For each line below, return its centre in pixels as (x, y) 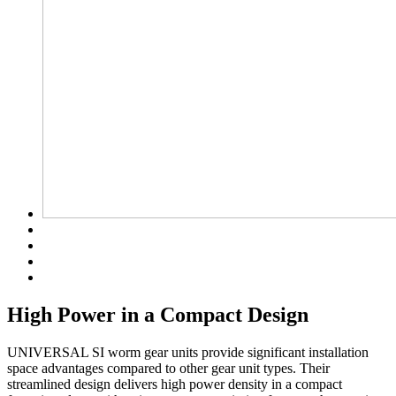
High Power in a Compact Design (158, 314)
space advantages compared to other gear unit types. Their (168, 368)
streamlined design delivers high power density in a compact (175, 384)
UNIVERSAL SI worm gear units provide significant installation (188, 352)
